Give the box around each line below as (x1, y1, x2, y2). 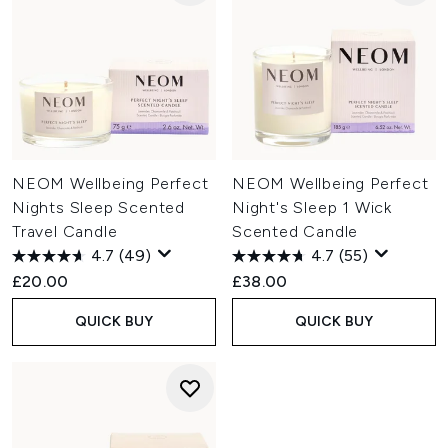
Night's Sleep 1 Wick (232, 198, 393, 217)
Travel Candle (12, 222, 118, 241)
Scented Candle (232, 222, 359, 241)
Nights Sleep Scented (12, 198, 186, 217)
